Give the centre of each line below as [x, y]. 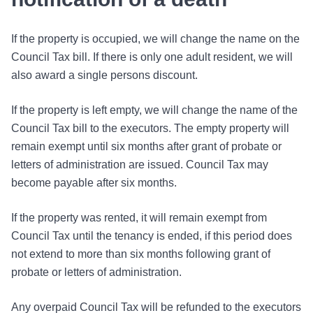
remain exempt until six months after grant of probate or [146, 146]
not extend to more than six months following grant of [141, 254]
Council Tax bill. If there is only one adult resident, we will [152, 57]
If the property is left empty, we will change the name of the [154, 110]
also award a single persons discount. [104, 75]
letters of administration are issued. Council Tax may [140, 165]
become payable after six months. [94, 183]
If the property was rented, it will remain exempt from [139, 218]
